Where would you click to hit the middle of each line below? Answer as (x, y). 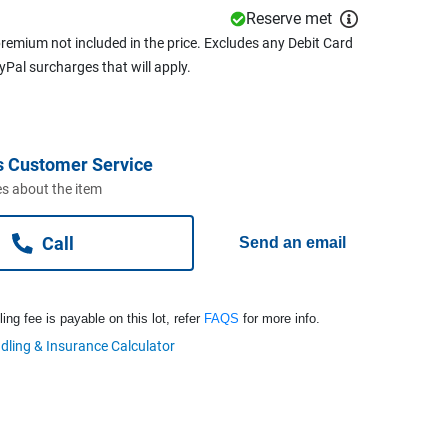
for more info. (279, 318)
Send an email (293, 242)
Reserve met (289, 18)
